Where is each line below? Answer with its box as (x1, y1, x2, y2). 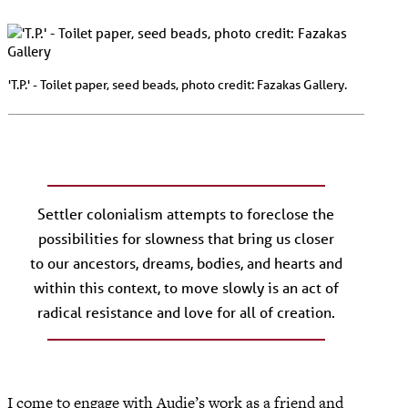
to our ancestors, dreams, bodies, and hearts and (29, 252, 342, 272)
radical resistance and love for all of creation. (36, 301, 335, 321)
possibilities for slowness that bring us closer (37, 228, 334, 248)
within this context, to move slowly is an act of (33, 277, 339, 297)
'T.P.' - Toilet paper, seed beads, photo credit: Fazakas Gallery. (8, 76, 347, 94)
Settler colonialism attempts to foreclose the (37, 203, 335, 223)
